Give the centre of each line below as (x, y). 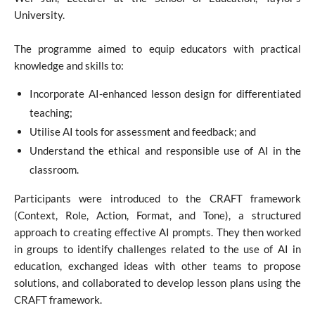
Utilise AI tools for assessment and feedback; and (143, 131)
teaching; (51, 112)
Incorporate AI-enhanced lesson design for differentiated (165, 93)
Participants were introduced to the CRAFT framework (157, 198)
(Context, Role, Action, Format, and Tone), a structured (157, 215)
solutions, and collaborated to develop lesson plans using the (157, 282)
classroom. (54, 169)
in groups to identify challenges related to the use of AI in (157, 249)
